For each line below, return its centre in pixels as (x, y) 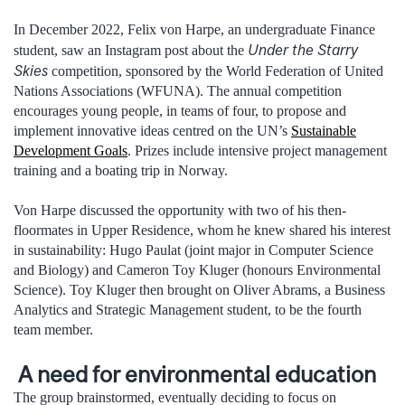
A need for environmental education (195, 374)
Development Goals (71, 150)
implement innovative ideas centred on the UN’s (152, 130)
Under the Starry (303, 49)
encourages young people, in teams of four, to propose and (180, 110)
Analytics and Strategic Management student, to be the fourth (188, 310)
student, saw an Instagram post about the (131, 50)
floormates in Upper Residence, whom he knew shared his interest (202, 231)
